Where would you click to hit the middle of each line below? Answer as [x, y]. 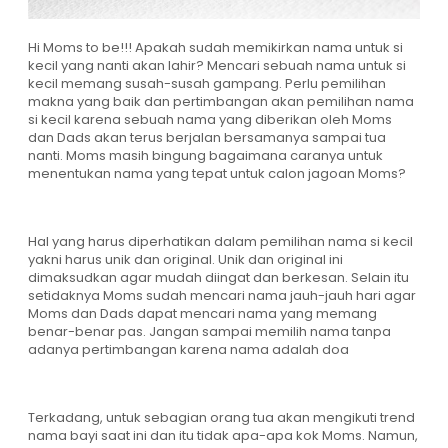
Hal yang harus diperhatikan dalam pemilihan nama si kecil [220, 242]
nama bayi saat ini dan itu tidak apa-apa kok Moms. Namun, [223, 436]
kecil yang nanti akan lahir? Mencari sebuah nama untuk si [217, 66]
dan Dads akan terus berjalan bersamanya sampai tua [207, 138]
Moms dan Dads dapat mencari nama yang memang [202, 314]
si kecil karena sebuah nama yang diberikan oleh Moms [210, 120]
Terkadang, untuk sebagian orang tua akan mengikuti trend [221, 418]
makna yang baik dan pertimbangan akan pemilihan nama [221, 102]
